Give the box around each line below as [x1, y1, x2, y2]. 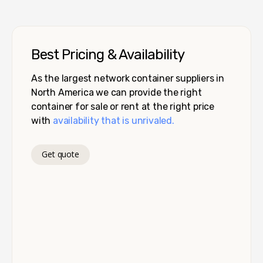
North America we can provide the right [31, 86, 202, 98]
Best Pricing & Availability [31, 46, 185, 63]
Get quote [42, 149, 79, 160]
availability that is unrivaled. [53, 114, 174, 126]
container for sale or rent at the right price [31, 100, 214, 112]
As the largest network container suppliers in [31, 72, 224, 84]
